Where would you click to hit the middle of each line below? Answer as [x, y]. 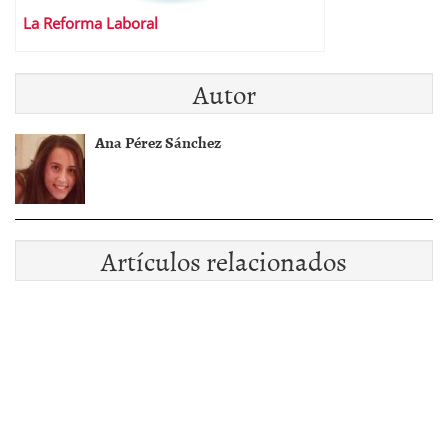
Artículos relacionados [224, 260]
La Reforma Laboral [90, 23]
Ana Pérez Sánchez [158, 142]
